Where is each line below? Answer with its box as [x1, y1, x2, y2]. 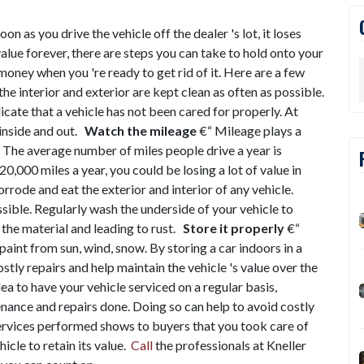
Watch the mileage [84, 123, 199, 138]
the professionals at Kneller [153, 337, 306, 353]
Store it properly [183, 220, 287, 236]
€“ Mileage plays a [199, 123, 301, 138]
